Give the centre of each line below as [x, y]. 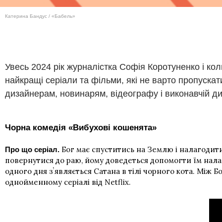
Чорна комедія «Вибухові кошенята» [81, 128]
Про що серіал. [32, 150]
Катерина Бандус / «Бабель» [40, 16]
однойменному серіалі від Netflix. [68, 182]
